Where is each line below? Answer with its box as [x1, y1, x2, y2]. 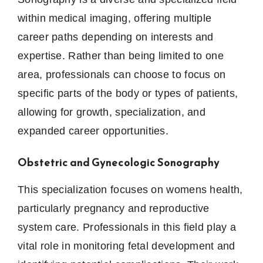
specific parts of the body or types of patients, [18, 87, 238, 100]
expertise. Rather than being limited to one [18, 50, 224, 62]
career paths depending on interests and [18, 31, 214, 43]
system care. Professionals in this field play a [18, 221, 237, 234]
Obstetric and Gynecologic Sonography [18, 154, 220, 171]
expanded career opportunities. [18, 125, 169, 137]
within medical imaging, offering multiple [18, 12, 212, 25]
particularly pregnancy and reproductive [18, 203, 210, 215]
